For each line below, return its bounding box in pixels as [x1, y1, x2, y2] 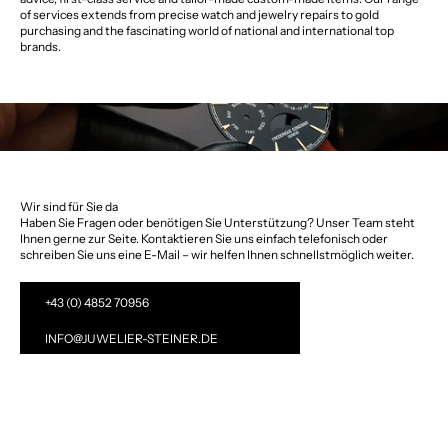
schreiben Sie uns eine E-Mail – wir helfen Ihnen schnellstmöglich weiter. [20, 247, 414, 263]
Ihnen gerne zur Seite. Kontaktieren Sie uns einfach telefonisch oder [20, 231, 388, 247]
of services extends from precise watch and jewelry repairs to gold [20, 7, 379, 23]
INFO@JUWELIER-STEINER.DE [45, 331, 218, 347]
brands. [20, 39, 61, 55]
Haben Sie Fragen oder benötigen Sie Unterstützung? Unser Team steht [20, 215, 415, 231]
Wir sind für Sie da [20, 199, 118, 215]
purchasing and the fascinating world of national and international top [20, 23, 394, 39]
